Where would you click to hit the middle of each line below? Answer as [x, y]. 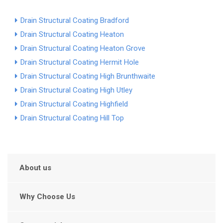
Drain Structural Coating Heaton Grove [83, 49]
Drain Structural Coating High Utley [76, 90]
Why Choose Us [47, 197]
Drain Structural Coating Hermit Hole [80, 62]
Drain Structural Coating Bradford [75, 21]
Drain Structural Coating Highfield [74, 104]
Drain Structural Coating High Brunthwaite [88, 76]
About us [35, 168]
